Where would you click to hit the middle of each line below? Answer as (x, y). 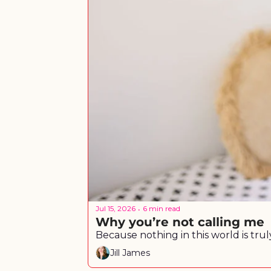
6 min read (162, 209)
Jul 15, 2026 (116, 209)
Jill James (130, 253)
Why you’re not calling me (180, 222)
